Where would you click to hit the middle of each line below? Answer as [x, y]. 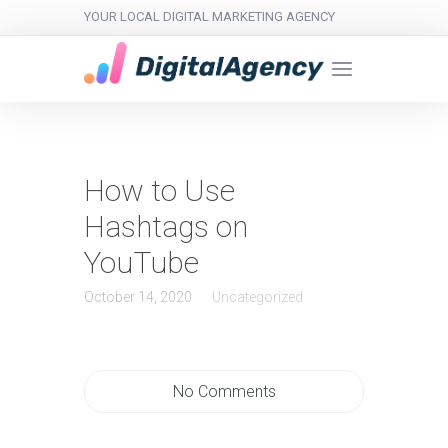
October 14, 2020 [138, 297]
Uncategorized [257, 297]
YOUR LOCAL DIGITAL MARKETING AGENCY [209, 16]
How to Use [159, 191]
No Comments [224, 392]
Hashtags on [166, 227]
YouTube [141, 263]
